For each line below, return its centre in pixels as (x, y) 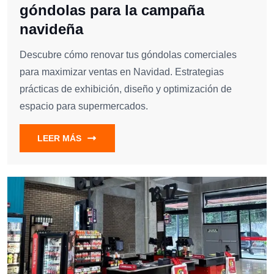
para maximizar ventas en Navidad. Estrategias (122, 72)
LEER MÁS (59, 139)
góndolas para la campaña (112, 10)
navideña (51, 29)
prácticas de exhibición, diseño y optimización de (126, 89)
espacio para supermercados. (84, 106)
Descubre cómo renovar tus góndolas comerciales (128, 55)
